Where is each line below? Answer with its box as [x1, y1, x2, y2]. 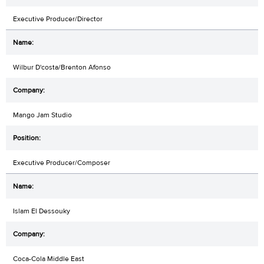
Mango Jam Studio [13, 110, 72, 120]
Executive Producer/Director [13, 14, 103, 24]
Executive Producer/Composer [13, 158, 110, 168]
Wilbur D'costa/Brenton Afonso [13, 62, 111, 72]
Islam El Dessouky [13, 206, 70, 216]
